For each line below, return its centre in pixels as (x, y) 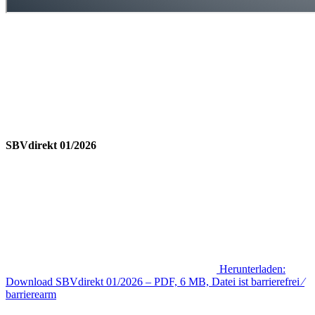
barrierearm (31, 294)
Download (31, 281)
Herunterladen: (252, 269)
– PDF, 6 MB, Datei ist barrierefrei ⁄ (225, 281)
